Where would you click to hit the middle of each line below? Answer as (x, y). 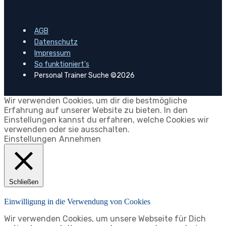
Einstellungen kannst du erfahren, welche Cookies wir (106, 120)
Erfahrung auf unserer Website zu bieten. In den (96, 110)
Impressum (52, 53)
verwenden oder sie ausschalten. (67, 129)
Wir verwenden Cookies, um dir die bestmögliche (96, 100)
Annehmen (80, 139)
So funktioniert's (62, 64)
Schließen (24, 182)
